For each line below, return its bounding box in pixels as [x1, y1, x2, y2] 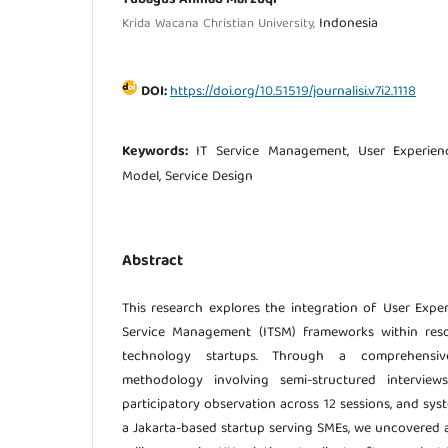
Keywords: [122, 139, 196, 164]
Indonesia [319, 11, 378, 36]
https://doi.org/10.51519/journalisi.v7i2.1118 [170, 79, 416, 104]
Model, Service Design [122, 164, 253, 189]
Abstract [122, 247, 183, 276]
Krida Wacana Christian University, [122, 12, 319, 36]
